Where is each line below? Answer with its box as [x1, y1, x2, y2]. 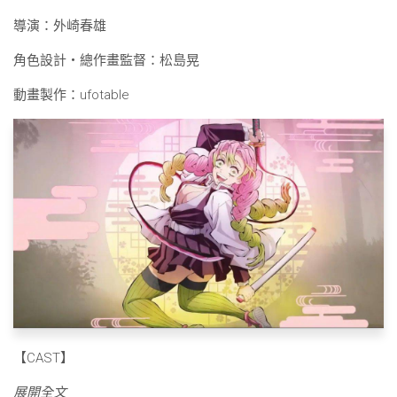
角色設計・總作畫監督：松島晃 [13, 52, 199, 69]
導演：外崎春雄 [13, 18, 106, 35]
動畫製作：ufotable [13, 87, 129, 104]
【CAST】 [13, 349, 74, 366]
